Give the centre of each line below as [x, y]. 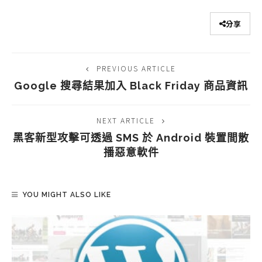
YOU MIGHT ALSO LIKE [67, 194]
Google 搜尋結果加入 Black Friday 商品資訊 [131, 85]
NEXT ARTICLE [126, 120]
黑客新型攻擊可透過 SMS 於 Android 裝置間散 [131, 137]
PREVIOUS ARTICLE [136, 68]
